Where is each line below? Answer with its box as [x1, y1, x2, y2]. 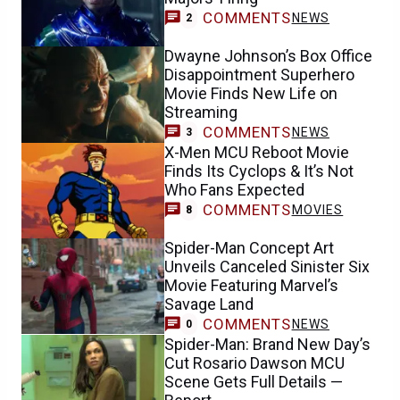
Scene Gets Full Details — [164, 371, 343, 391]
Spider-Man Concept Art [164, 238, 334, 258]
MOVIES [291, 202, 344, 217]
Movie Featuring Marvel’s [164, 276, 338, 296]
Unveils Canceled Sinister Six [164, 257, 370, 277]
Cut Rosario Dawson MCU [164, 353, 345, 372]
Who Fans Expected [164, 179, 304, 199]
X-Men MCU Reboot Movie [164, 142, 349, 162]
